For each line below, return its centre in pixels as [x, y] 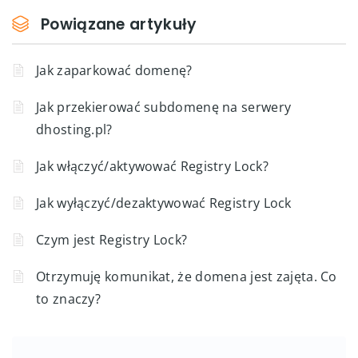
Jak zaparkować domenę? [114, 70]
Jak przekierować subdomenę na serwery [164, 107]
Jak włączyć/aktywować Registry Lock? [152, 166]
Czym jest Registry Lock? [112, 239]
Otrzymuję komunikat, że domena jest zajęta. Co [187, 276]
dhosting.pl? [74, 129]
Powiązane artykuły [119, 24]
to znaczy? [69, 298]
